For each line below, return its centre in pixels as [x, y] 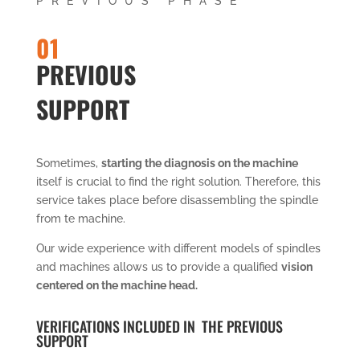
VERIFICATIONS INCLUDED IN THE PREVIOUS [159, 326]
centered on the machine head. [117, 285]
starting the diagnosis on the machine [199, 163]
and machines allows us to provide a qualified [158, 266]
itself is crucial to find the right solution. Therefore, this [178, 181]
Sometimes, [68, 163]
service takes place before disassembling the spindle [177, 200]
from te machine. [80, 218]
